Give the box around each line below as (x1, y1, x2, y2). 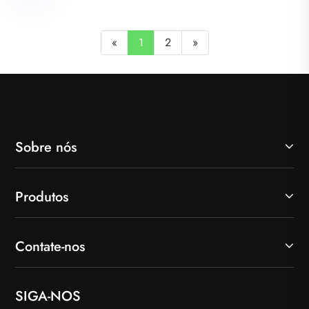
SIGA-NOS (15, 286, 81, 306)
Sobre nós (15, 137, 77, 157)
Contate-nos (15, 236, 85, 257)
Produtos (15, 186, 68, 207)
